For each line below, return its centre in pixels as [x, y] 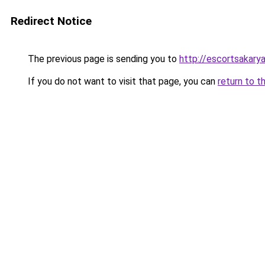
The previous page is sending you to [102, 59]
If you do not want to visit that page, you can [122, 81]
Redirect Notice [51, 21]
